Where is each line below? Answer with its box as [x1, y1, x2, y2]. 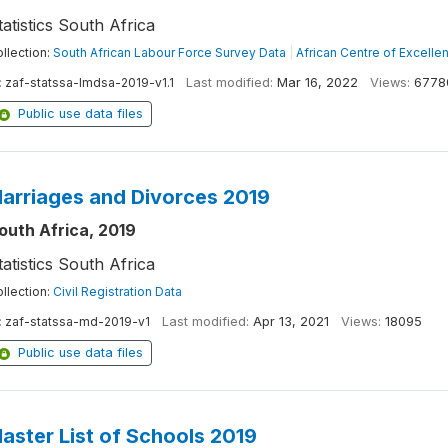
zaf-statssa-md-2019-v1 [4, 314, 150, 329]
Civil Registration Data [52, 284, 182, 299]
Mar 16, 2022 [276, 75, 358, 90]
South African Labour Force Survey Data [52, 45, 286, 60]
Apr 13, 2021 [252, 314, 329, 329]
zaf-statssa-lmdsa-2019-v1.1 [4, 75, 174, 90]
